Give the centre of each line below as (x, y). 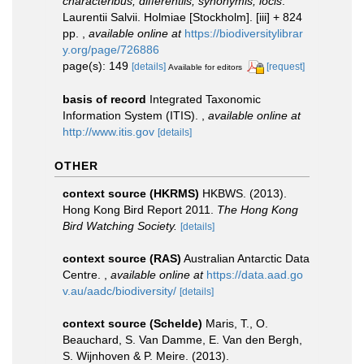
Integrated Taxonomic (205, 99)
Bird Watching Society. (120, 225)
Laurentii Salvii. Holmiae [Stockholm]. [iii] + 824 (182, 17)
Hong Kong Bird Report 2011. (140, 209)
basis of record (104, 99)
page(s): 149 (97, 65)
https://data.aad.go (255, 274)
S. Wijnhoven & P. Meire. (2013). (146, 355)
